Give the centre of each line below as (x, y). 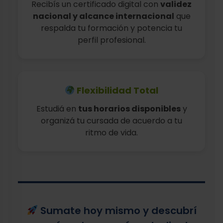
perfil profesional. (111, 40)
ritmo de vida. (111, 133)
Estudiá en (57, 109)
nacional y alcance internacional (103, 16)
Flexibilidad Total (118, 90)
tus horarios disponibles (129, 109)
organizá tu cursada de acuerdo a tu (111, 121)
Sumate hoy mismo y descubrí (117, 211)
